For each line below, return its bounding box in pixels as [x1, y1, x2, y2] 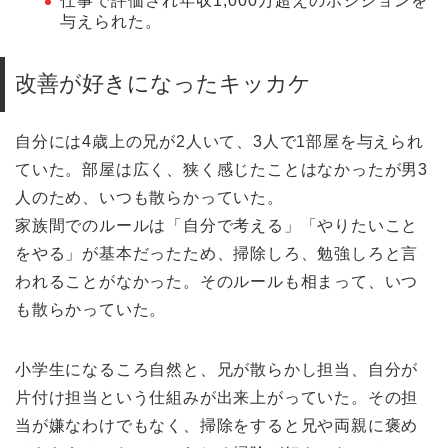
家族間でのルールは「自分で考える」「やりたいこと [15, 216, 419, 234]
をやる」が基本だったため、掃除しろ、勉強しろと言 [15, 244, 419, 262]
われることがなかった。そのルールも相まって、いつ [15, 272, 419, 290]
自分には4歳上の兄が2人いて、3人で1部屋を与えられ [15, 132, 424, 150]
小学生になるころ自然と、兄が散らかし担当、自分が [15, 360, 419, 378]
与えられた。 [60, 12, 162, 30]
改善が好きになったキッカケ [15, 70, 311, 96]
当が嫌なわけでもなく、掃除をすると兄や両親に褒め [15, 416, 419, 434]
